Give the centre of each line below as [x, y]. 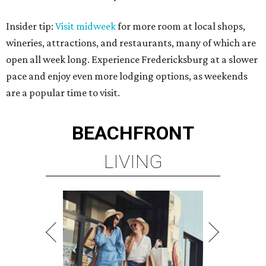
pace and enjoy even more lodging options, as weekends [127, 76]
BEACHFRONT [133, 133]
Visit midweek [85, 26]
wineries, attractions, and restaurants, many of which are [131, 43]
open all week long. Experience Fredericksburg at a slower [132, 60]
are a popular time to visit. [63, 93]
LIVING [133, 162]
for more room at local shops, [180, 26]
